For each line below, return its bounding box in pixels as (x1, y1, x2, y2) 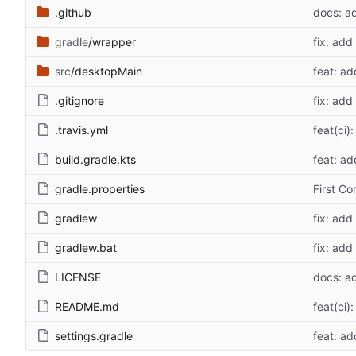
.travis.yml (55, 123, 108, 137)
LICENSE (55, 270, 101, 284)
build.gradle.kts (55, 153, 136, 167)
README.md (55, 300, 119, 314)
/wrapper (88, 35, 136, 49)
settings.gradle (55, 329, 133, 343)
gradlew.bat (55, 241, 117, 255)
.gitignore (55, 94, 104, 108)
